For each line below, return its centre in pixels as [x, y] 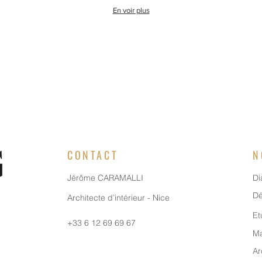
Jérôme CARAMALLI [106, 178]
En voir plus [131, 10]
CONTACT [93, 155]
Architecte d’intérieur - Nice [118, 198]
